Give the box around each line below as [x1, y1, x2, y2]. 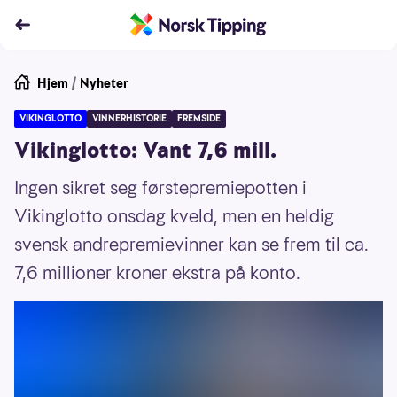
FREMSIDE [177, 112, 221, 125]
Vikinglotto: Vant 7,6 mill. [14, 136, 276, 166]
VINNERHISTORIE [92, 112, 167, 125]
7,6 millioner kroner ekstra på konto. [14, 261, 300, 285]
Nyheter [80, 74, 128, 92]
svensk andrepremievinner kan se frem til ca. [14, 232, 369, 257]
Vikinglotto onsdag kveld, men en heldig [14, 204, 334, 229]
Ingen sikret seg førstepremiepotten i [14, 175, 307, 200]
